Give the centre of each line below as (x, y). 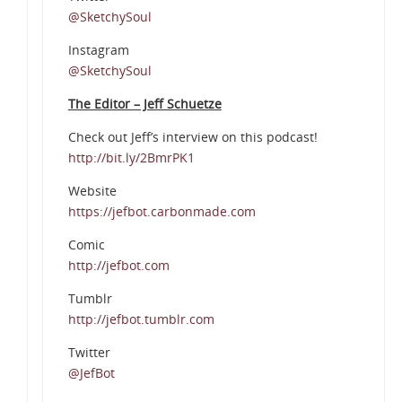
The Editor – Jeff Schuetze (144, 104)
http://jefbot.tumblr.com (141, 319)
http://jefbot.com (118, 266)
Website (92, 191)
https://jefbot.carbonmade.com (162, 212)
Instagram (98, 50)
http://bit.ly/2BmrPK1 (131, 158)
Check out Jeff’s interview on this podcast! (192, 137)
